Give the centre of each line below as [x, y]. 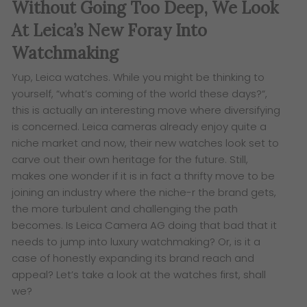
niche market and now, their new [96, 143]
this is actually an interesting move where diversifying [146, 110]
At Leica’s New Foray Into [110, 31]
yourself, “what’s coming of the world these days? [137, 94]
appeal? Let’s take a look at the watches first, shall [139, 275]
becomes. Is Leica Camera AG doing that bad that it [145, 225]
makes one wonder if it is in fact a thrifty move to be [144, 176]
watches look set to [229, 143]
